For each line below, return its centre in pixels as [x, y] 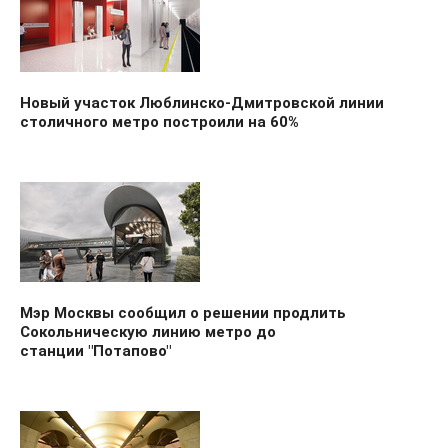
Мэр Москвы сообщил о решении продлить [183, 312]
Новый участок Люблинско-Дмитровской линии [202, 102]
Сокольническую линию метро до [148, 331]
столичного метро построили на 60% [159, 121]
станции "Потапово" [97, 350]
